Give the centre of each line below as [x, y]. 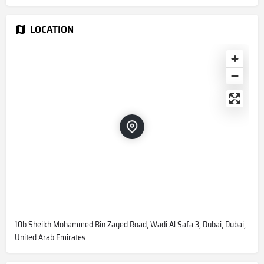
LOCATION [52, 29]
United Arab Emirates [50, 237]
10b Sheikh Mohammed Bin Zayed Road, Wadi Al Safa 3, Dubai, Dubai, [130, 224]
